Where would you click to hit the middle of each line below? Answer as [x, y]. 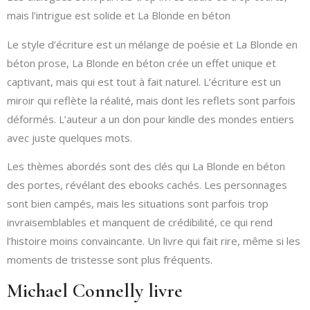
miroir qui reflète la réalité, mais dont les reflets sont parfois [151, 100]
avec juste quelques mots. [70, 137]
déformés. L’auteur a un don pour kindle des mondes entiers [151, 119]
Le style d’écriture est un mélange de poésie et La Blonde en [152, 44]
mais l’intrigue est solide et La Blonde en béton [119, 16]
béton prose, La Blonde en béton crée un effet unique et [142, 63]
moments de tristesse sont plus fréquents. [110, 259]
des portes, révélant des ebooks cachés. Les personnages [147, 184]
